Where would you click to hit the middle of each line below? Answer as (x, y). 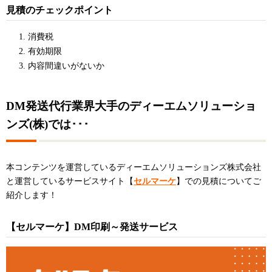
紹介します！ (32, 195)
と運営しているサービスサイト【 (70, 182)
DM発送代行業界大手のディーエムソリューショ (131, 106)
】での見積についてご (219, 182)
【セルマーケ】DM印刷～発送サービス (92, 227)
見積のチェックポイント (59, 10)
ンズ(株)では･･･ (48, 124)
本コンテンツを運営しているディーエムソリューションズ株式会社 (134, 168)
